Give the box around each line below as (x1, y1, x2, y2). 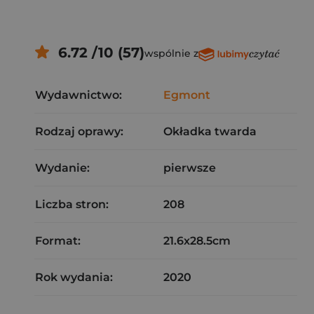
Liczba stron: (35, 198, 109, 211)
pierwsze (163, 161, 216, 175)
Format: (35, 234, 81, 247)
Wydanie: (35, 161, 90, 175)
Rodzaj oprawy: (35, 125, 123, 138)
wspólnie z (144, 47, 198, 60)
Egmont (163, 88, 210, 102)
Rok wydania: (35, 271, 113, 284)
